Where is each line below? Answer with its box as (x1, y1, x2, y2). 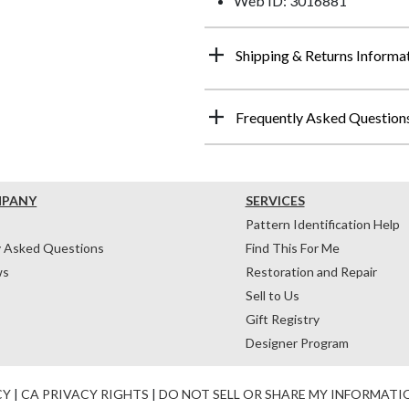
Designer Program (245, 334, 349, 351)
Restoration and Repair (245, 263, 377, 279)
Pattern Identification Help (245, 215, 400, 232)
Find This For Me (245, 239, 340, 256)
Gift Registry (245, 310, 320, 327)
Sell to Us (245, 287, 299, 303)
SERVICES (245, 192, 305, 208)
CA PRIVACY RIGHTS (21, 385, 149, 402)
